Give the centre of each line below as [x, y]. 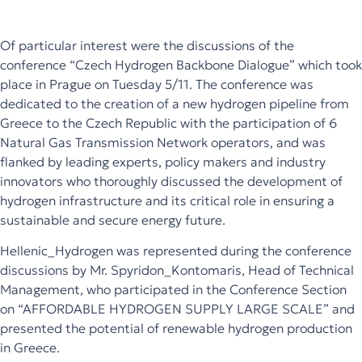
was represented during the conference [234, 250]
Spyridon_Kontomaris [176, 269]
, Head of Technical [298, 269]
